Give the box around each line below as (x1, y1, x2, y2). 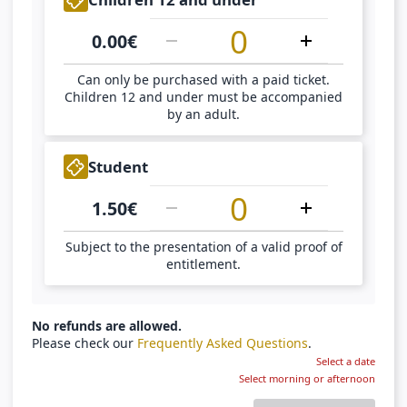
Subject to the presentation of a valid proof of (65, 238, 342, 256)
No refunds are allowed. (32, 317, 182, 335)
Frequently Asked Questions (137, 334, 308, 352)
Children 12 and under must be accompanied (65, 88, 342, 106)
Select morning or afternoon (239, 372, 375, 386)
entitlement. (166, 255, 241, 273)
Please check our (32, 334, 137, 352)
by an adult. (167, 105, 240, 124)
